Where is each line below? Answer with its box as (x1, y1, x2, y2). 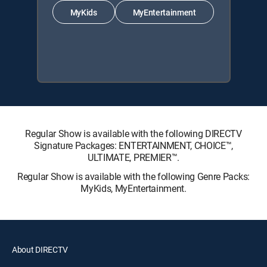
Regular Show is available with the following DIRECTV (25, 127, 242, 140)
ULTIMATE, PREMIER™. (88, 151, 179, 164)
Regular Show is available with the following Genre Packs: (17, 170, 250, 183)
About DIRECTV (12, 244, 68, 255)
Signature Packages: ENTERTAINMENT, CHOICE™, (33, 139, 234, 152)
